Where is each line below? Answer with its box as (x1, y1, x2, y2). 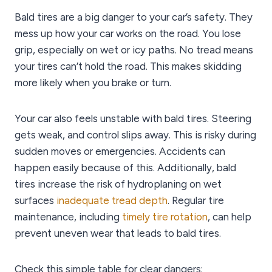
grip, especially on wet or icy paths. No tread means (15, 44, 253, 56)
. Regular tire (168, 194, 224, 207)
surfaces (15, 194, 56, 207)
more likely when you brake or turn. (15, 76, 171, 89)
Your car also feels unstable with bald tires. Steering (15, 112, 251, 125)
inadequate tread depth (56, 194, 168, 207)
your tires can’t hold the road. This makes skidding (15, 60, 242, 73)
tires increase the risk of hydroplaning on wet (15, 178, 222, 191)
